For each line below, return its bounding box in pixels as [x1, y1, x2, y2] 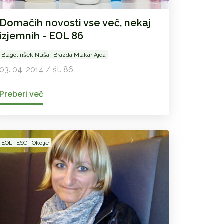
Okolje [31, 139, 49, 147]
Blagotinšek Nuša [1, 51, 49, 59]
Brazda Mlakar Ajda [53, 51, 106, 59]
